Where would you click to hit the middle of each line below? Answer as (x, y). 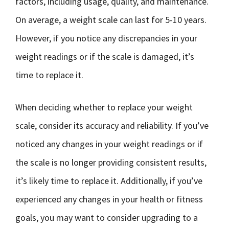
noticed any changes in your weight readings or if (109, 144)
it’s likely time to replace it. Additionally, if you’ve (109, 181)
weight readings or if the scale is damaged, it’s (105, 56)
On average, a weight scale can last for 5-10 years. (111, 20)
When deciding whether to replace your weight (104, 107)
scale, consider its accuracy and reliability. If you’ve (112, 125)
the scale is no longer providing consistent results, (111, 162)
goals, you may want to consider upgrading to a (107, 217)
